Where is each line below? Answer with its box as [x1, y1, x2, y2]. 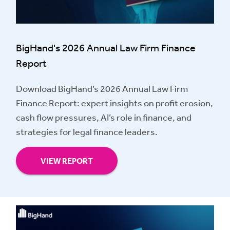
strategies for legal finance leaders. [16, 126, 158, 138]
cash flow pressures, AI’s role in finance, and [16, 111, 191, 123]
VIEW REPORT [41, 156, 93, 166]
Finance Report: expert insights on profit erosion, [16, 97, 213, 109]
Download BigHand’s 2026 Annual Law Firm [16, 83, 188, 94]
